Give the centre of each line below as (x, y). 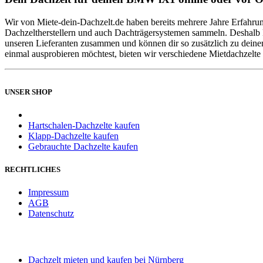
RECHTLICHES (33, 170)
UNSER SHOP (28, 92)
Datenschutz (51, 214)
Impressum (48, 193)
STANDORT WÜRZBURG (49, 237)
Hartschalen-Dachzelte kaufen (84, 125)
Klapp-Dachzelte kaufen (73, 136)
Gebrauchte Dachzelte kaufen (83, 146)
